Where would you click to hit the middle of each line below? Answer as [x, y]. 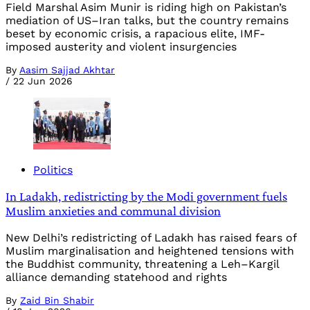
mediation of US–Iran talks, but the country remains [147, 21]
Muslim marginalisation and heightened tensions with [150, 251]
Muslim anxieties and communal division [113, 211]
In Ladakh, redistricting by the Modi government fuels [146, 197]
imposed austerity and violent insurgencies [121, 47]
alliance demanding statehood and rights [116, 277]
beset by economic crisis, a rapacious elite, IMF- [135, 34]
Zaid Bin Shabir [57, 301]
